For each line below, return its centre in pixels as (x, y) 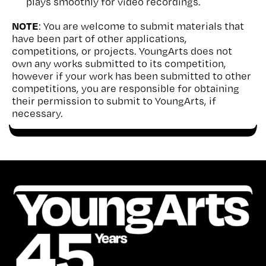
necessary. (37, 113)
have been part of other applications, (99, 38)
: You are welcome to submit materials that (141, 26)
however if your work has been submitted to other (132, 76)
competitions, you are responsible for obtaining (126, 88)
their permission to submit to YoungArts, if (114, 101)
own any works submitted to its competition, (119, 63)
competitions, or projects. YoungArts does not (122, 51)
